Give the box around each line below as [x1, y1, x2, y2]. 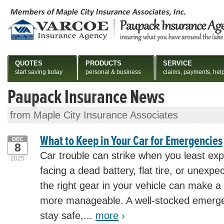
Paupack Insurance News [7, 85, 164, 108]
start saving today [15, 68, 62, 75]
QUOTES [15, 59, 42, 67]
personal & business [85, 68, 141, 75]
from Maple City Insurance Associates [10, 109, 178, 120]
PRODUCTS [85, 59, 121, 67]
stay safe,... [40, 210, 95, 221]
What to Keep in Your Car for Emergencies [40, 132, 222, 149]
